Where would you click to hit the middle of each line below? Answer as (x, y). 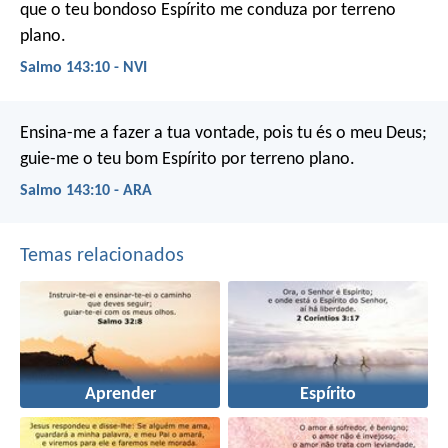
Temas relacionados (102, 255)
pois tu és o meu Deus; (343, 133)
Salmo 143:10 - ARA (86, 190)
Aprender (120, 395)
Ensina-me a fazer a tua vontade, (139, 133)
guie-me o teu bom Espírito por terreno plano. (187, 159)
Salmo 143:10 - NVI (83, 68)
